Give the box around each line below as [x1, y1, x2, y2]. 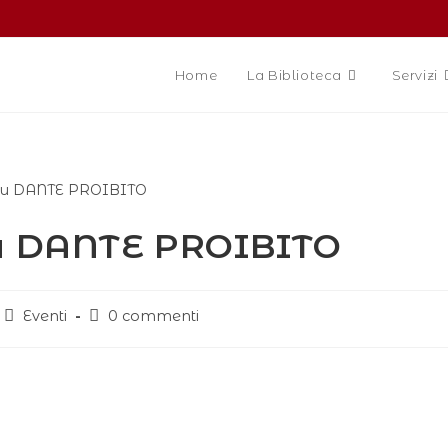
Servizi [391, 67, 438, 83]
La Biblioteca [247, 67, 342, 83]
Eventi [23, 307, 67, 325]
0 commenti [108, 307, 199, 325]
